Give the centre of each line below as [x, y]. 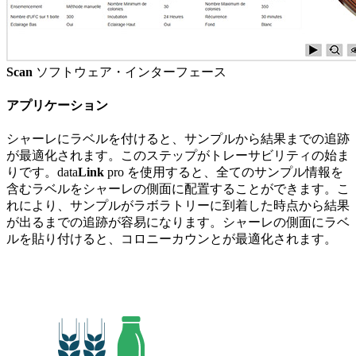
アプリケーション [57, 105]
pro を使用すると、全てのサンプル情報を [224, 172]
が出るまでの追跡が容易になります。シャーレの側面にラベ [178, 222]
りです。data [42, 172]
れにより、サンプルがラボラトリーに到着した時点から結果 [178, 206]
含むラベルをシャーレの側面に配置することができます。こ [178, 189]
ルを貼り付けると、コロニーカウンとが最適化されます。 [172, 239]
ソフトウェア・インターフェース [130, 72]
